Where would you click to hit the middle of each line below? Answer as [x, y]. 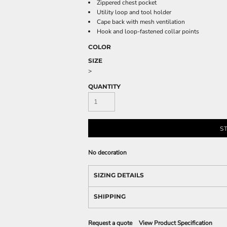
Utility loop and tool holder [134, 12]
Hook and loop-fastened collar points [148, 31]
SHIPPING [110, 196]
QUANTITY [104, 86]
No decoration [107, 153]
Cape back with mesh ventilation [141, 22]
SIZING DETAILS [119, 175]
